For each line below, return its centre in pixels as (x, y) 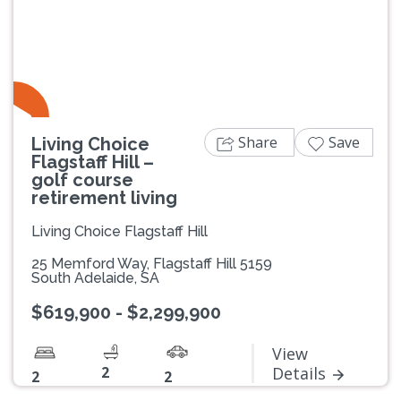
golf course (82, 180)
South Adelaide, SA (95, 278)
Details (299, 374)
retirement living (104, 198)
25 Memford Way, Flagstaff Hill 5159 (152, 264)
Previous (69, 22)
